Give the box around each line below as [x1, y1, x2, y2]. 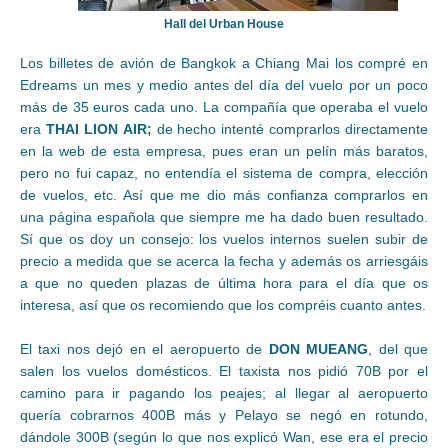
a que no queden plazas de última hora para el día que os [20, 274, 428, 291]
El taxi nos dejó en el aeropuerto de [20, 340, 269, 357]
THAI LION [45, 120, 118, 137]
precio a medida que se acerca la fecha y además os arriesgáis [20, 252, 428, 269]
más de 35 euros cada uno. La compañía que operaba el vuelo [20, 98, 428, 115]
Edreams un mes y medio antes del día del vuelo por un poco [20, 76, 428, 93]
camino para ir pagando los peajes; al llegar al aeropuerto [20, 384, 428, 401]
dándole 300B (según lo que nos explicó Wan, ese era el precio [20, 428, 428, 445]
